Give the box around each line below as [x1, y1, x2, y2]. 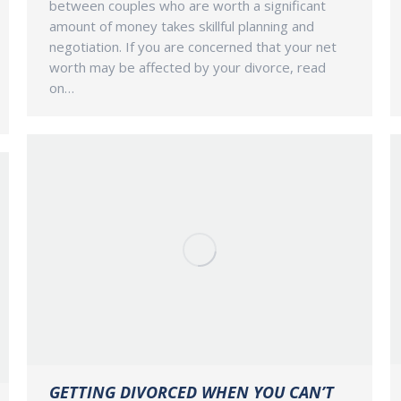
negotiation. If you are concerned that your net [49, 38, 337, 56]
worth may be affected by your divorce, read [49, 58, 326, 77]
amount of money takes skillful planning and [49, 17, 314, 36]
